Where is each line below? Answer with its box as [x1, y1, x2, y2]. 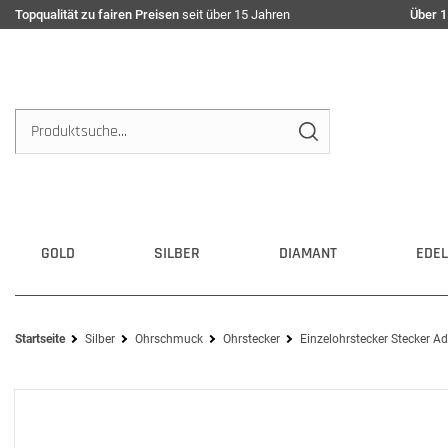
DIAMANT [279, 243, 337, 264]
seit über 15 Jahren [179, 7, 290, 22]
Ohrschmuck [135, 332, 203, 346]
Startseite [15, 332, 65, 346]
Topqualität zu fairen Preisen [15, 7, 179, 22]
